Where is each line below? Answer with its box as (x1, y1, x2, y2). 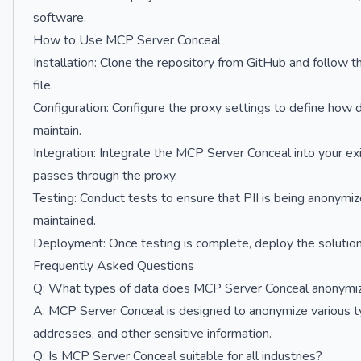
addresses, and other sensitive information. (33, 325, 272, 342)
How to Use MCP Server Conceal (33, 31, 221, 49)
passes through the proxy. (33, 167, 177, 185)
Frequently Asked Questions (33, 257, 194, 275)
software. (33, 9, 86, 27)
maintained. (33, 212, 96, 230)
